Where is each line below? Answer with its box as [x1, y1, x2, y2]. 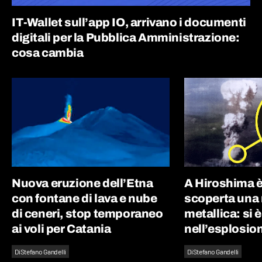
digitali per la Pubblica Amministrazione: [12, 30, 240, 44]
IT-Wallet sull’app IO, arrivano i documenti [12, 15, 246, 29]
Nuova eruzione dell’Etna [12, 176, 153, 189]
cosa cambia [12, 46, 84, 59]
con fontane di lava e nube [12, 191, 157, 205]
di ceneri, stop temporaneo [12, 206, 163, 220]
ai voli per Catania [12, 222, 111, 235]
